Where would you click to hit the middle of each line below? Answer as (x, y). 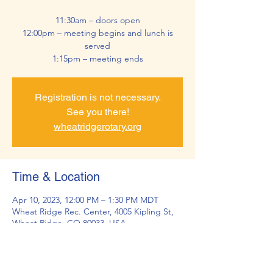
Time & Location (56, 177)
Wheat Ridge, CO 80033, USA (69, 223)
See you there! (97, 112)
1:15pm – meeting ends (97, 58)
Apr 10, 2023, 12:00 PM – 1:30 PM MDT (85, 200)
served (97, 46)
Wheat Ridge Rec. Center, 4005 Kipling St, (93, 211)
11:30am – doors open (97, 20)
